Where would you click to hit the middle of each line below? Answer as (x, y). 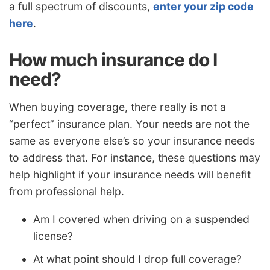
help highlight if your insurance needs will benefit (130, 175)
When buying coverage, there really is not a (118, 107)
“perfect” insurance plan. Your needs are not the (129, 124)
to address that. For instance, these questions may (135, 158)
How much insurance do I (113, 59)
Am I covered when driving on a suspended (141, 219)
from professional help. (67, 192)
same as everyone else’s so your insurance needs (132, 141)
